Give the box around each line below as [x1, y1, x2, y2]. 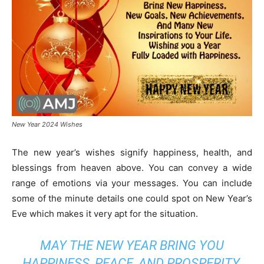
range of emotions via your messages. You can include [12, 177, 252, 189]
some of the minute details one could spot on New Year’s [12, 193, 252, 204]
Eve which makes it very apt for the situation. [12, 208, 200, 220]
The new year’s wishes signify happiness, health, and [12, 147, 252, 159]
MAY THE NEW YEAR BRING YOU [40, 238, 224, 253]
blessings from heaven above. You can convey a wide [12, 162, 252, 174]
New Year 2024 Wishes [12, 120, 82, 129]
